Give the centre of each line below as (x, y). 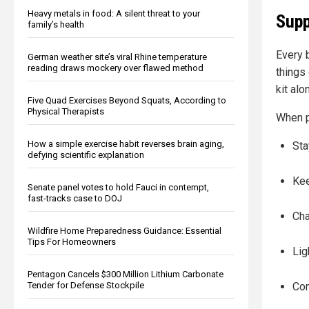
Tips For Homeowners (72, 241)
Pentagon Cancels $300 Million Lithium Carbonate (126, 274)
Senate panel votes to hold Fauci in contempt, (118, 187)
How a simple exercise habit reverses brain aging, (126, 143)
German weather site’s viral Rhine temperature (117, 57)
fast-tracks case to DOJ (75, 198)
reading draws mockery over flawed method (116, 68)
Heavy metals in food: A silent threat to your (114, 13)
